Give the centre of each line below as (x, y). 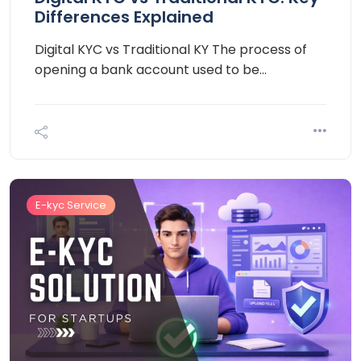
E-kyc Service (71, 205)
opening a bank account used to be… (151, 69)
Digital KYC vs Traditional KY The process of (171, 49)
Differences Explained (124, 17)
